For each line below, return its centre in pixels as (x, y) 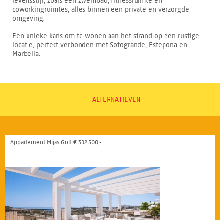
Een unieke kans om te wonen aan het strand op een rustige (106, 36)
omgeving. (28, 19)
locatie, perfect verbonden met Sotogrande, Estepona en (100, 45)
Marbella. (26, 54)
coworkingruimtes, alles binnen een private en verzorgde (101, 10)
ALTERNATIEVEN (116, 100)
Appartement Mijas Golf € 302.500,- (56, 142)
